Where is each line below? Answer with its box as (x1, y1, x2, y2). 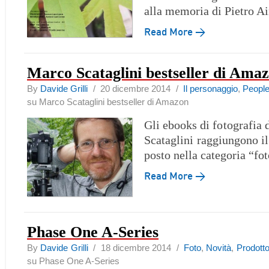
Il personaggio (183, 83, 238, 94)
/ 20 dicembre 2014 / (88, 83, 183, 94)
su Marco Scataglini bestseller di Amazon (27, 97, 189, 107)
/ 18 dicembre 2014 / (88, 243, 184, 253)
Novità (206, 243, 232, 253)
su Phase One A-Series (27, 256, 119, 266)
